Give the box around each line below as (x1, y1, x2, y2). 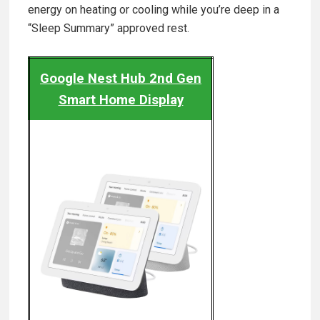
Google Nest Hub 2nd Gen (40, 71, 201, 87)
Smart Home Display (58, 92, 184, 109)
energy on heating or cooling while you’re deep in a (28, 3, 279, 17)
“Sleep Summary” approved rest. (28, 21, 189, 36)
